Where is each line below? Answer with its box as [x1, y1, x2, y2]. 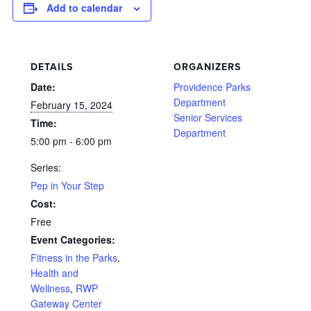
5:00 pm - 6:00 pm [31, 134, 112, 148]
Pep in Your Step [31, 178, 104, 192]
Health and [31, 266, 78, 280]
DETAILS [31, 61, 73, 73]
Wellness [31, 281, 70, 295]
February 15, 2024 [31, 98, 112, 112]
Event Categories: [31, 233, 115, 246]
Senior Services [174, 110, 242, 124]
